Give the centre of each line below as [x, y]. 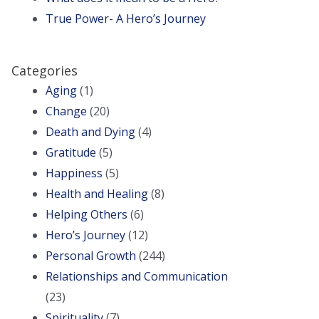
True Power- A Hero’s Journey [125, 19]
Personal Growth [90, 256]
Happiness [74, 173]
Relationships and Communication [136, 277]
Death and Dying [90, 132]
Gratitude [70, 153]
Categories [44, 71]
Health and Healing [96, 194]
